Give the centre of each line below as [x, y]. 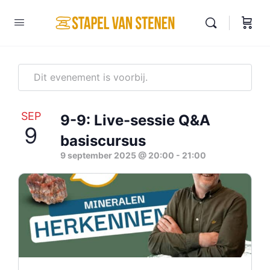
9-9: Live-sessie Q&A [135, 120]
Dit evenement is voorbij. [91, 77]
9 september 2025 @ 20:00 [117, 155]
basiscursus [103, 141]
